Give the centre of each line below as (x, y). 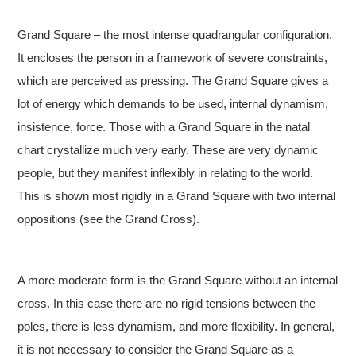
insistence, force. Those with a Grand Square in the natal (164, 127)
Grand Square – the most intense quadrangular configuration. (175, 35)
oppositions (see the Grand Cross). (109, 219)
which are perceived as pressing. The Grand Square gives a (173, 81)
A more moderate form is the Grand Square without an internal (178, 281)
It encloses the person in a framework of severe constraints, (173, 58)
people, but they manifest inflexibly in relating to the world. (166, 173)
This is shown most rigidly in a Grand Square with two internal (177, 196)
